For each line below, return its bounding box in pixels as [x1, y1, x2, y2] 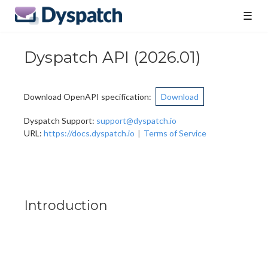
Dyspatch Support [24, 115, 92, 126]
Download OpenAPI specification [24, 92, 149, 102]
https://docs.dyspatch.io [44, 128, 135, 139]
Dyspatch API [24, 47, 129, 67]
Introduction [24, 197, 108, 214]
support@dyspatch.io [96, 115, 176, 126]
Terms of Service [144, 128, 206, 139]
